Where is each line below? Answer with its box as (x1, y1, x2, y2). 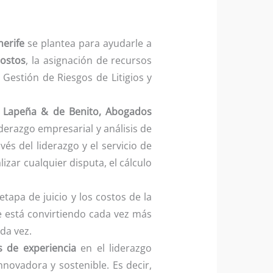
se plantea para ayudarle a (24, 37, 152, 51)
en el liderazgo (76, 241, 152, 255)
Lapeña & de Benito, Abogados (3, 105, 152, 119)
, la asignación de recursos (26, 54, 152, 68)
